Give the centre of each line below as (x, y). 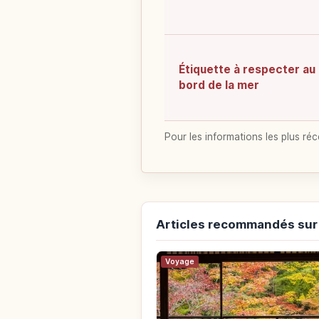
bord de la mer (219, 85)
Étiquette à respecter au (247, 70)
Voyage (180, 262)
